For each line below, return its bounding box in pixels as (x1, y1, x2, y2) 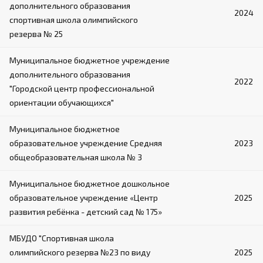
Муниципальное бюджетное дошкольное (9, 178, 170, 188)
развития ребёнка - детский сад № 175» (9, 206, 162, 217)
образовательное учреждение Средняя (9, 137, 162, 148)
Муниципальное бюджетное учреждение (9, 55, 170, 65)
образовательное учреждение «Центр (9, 192, 158, 203)
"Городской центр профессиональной (9, 83, 154, 93)
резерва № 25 (9, 28, 63, 39)
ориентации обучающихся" (9, 97, 114, 107)
